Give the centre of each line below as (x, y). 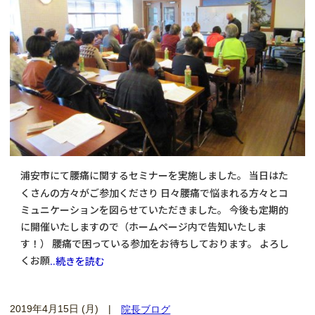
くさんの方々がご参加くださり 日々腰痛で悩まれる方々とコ (154, 192)
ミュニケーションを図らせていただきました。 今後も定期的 (154, 210)
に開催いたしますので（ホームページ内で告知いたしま (143, 227)
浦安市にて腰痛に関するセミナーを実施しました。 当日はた (154, 175)
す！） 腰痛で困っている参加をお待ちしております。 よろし (154, 244)
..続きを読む (77, 261)
